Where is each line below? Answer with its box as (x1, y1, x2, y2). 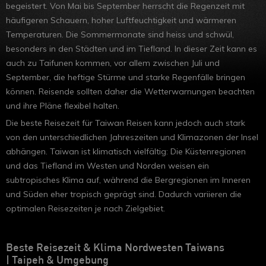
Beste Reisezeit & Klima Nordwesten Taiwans (6, 243, 224, 254)
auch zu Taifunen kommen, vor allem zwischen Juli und (6, 58, 220, 69)
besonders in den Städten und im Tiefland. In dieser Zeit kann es (6, 43, 257, 55)
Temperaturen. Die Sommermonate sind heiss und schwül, (6, 29, 234, 40)
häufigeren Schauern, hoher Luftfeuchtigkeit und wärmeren (6, 15, 236, 26)
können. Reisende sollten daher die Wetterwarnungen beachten (6, 86, 255, 97)
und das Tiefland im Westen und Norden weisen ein (6, 160, 209, 172)
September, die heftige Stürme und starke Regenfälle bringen (6, 72, 245, 83)
